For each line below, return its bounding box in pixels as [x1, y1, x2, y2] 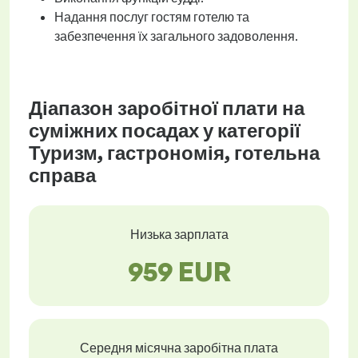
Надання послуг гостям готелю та [54, 9, 249, 25]
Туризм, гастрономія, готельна [29, 141, 320, 165]
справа [29, 163, 96, 187]
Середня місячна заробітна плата [80, 340, 278, 356]
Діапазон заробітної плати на [29, 96, 304, 120]
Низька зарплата [129, 226, 229, 242]
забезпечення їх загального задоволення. [54, 28, 298, 44]
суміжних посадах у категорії [29, 118, 300, 142]
